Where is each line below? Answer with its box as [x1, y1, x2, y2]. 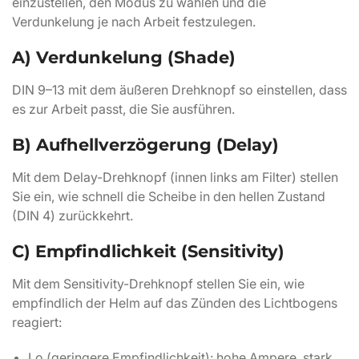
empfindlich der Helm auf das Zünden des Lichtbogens [12, 295, 337, 311]
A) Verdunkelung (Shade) [12, 47, 236, 67]
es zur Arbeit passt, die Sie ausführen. [12, 101, 235, 117]
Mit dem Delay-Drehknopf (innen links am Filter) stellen [12, 169, 338, 185]
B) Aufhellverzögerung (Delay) [12, 135, 279, 155]
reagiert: [12, 314, 62, 330]
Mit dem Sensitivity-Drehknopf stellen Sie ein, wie [12, 276, 305, 292]
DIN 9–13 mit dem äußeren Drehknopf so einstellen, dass [12, 82, 347, 98]
